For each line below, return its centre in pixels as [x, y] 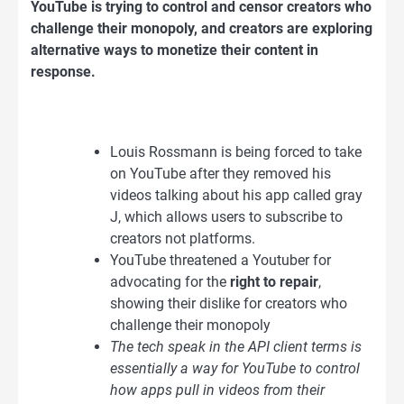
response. [63, 72]
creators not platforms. [183, 238]
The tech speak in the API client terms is [236, 346]
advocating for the [170, 281]
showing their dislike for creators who [229, 303]
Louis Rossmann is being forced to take [236, 151]
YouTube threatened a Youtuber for [220, 260]
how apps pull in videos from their [217, 390]
